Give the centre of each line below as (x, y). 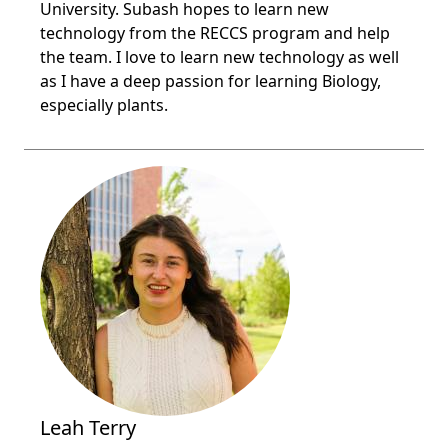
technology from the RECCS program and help (215, 33)
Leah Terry (88, 427)
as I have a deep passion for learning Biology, (210, 81)
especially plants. (104, 105)
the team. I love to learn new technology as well (219, 57)
